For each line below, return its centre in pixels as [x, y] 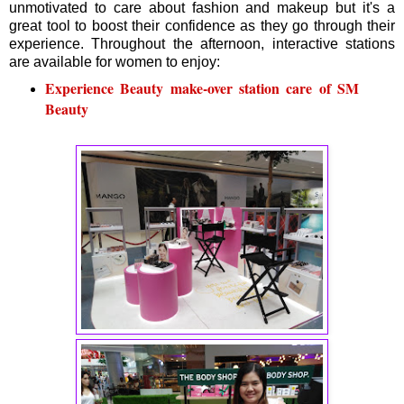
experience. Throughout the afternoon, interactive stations [202, 44]
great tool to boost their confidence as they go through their [202, 26]
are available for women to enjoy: [115, 62]
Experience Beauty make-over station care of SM [202, 88]
